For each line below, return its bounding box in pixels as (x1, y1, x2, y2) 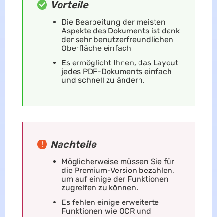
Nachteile (50, 138, 96, 150)
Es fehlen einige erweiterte (61, 197, 159, 207)
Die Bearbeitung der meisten (61, 17, 166, 27)
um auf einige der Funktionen (61, 174, 169, 184)
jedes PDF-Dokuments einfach (61, 66, 172, 76)
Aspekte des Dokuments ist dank (61, 26, 180, 35)
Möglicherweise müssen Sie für (61, 156, 174, 166)
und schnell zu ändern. (61, 75, 145, 85)
